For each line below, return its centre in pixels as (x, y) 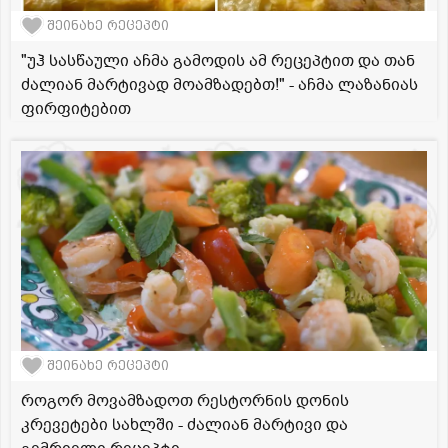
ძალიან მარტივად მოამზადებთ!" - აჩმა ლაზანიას (219, 84)
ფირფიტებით (76, 108)
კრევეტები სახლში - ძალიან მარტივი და (184, 424)
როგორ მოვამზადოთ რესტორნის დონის (185, 400)
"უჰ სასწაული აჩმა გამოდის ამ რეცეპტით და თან (218, 60)
